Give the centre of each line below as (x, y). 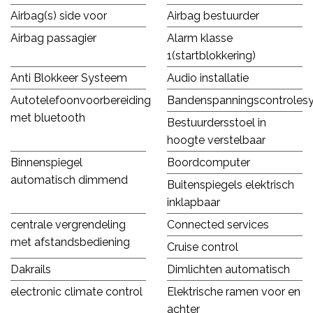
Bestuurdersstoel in (217, 122)
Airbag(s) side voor (59, 15)
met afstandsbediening (70, 242)
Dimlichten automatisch (228, 269)
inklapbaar (194, 202)
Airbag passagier (53, 38)
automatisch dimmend (69, 180)
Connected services (218, 224)
